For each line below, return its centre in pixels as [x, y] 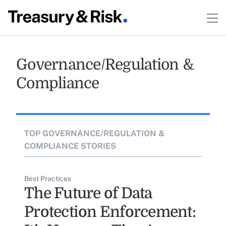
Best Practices [48, 179]
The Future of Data [88, 193]
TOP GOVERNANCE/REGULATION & [95, 133]
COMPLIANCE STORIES [70, 146]
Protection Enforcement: [110, 212]
